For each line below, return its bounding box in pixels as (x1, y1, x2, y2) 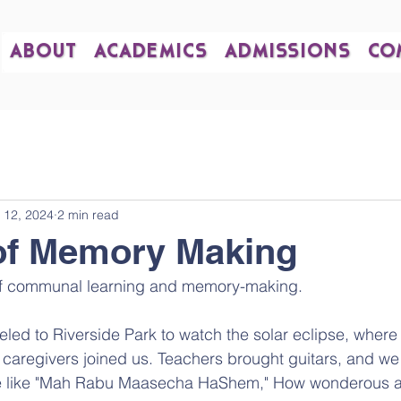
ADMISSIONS (224, 42, 351, 63)
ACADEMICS (94, 42, 208, 63)
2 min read (57, 206, 119, 223)
